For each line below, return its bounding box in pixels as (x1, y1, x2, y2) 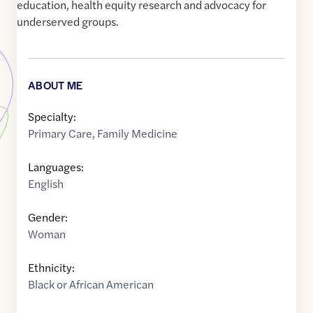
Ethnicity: (28, 259, 75, 276)
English (28, 175, 64, 192)
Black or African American (28, 276, 154, 293)
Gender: (28, 209, 68, 226)
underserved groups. (17, 13, 119, 30)
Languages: (28, 159, 84, 175)
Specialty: (28, 108, 76, 125)
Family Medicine (97, 125, 177, 142)
